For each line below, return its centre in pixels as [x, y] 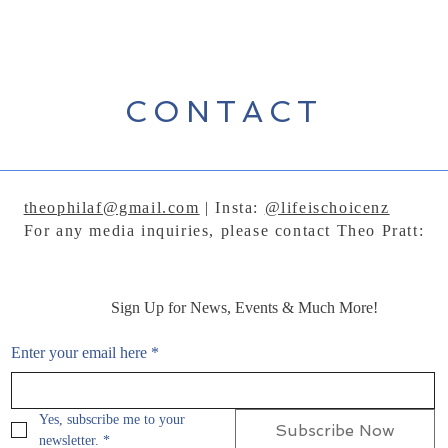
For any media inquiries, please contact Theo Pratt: [224, 230]
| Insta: [232, 207]
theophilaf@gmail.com [111, 207]
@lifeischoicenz [327, 207]
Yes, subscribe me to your [112, 419]
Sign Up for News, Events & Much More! [244, 307]
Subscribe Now [334, 430]
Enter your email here [79, 352]
